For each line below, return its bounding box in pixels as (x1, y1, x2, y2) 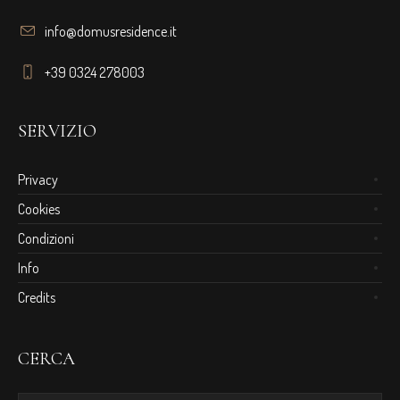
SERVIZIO (18, 120, 97, 142)
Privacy (18, 170, 59, 188)
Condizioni (18, 229, 75, 247)
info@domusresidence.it (45, 21, 178, 40)
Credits (18, 287, 56, 306)
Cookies (18, 199, 61, 218)
